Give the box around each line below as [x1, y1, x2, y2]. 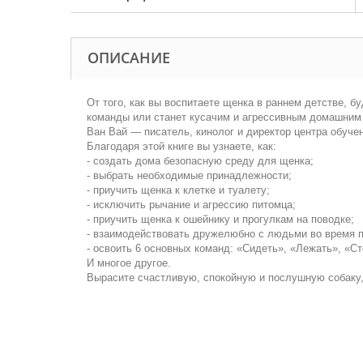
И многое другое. [87, 257, 171, 269]
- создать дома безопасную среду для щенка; [87, 155, 314, 167]
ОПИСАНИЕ [88, 48, 170, 67]
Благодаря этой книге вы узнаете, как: [87, 140, 276, 152]
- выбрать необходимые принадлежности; [87, 169, 292, 181]
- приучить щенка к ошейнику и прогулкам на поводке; [87, 213, 354, 225]
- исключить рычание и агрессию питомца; [87, 199, 296, 211]
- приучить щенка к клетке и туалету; [87, 184, 270, 196]
